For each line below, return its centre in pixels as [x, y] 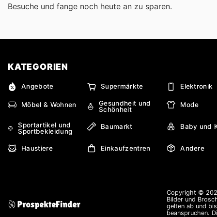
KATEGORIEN [38, 66]
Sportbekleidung [45, 132]
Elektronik [197, 86]
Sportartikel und [45, 125]
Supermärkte [122, 86]
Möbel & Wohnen [49, 104]
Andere [193, 148]
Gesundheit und [125, 103]
